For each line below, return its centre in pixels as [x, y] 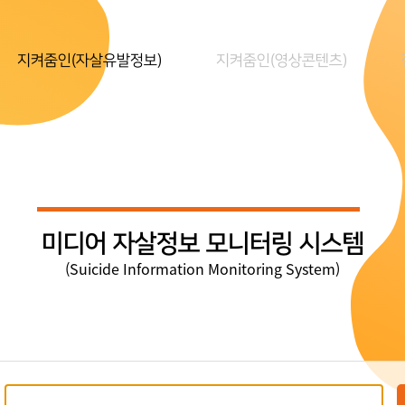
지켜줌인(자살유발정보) [89, 61]
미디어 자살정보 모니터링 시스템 [202, 244]
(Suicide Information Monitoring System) [202, 268]
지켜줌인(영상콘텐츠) [282, 61]
